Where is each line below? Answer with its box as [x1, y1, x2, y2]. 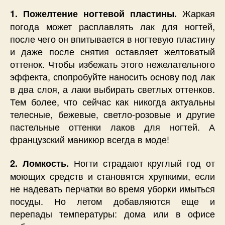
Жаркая [177, 6, 215, 20]
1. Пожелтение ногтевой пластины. [10, 7, 177, 20]
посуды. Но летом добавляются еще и [10, 194, 215, 208]
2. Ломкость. [10, 157, 69, 170]
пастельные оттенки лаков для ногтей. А [10, 120, 215, 133]
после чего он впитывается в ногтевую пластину [10, 32, 215, 45]
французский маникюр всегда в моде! [10, 132, 169, 146]
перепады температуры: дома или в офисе [10, 207, 215, 220]
